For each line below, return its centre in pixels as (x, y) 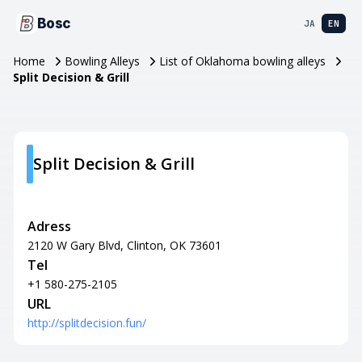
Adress (49, 226)
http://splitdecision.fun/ (87, 323)
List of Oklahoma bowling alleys (242, 61)
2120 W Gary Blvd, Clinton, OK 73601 (124, 245)
